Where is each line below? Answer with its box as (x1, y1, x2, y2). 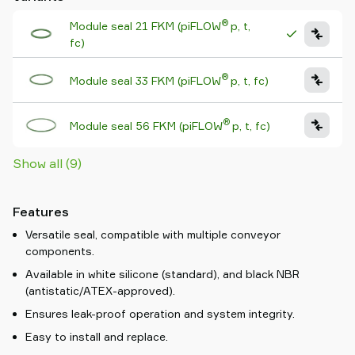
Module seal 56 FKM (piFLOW (70, 118, 223, 132)
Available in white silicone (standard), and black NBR (25, 267, 300, 281)
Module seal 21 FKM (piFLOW (70, 19, 221, 32)
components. (25, 244, 94, 258)
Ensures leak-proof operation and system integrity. (25, 307, 295, 320)
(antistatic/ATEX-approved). (25, 284, 175, 297)
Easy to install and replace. (25, 330, 168, 343)
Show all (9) (13, 155, 82, 171)
